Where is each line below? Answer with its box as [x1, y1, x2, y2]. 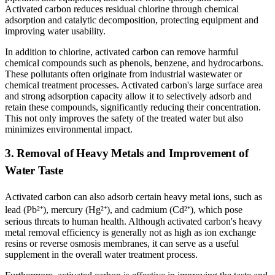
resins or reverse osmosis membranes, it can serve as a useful [5, 238, 239, 249]
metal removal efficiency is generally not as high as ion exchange [5, 227, 256, 238]
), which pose [190, 204, 242, 215]
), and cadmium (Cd [107, 204, 184, 215]
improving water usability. [5, 25, 106, 36]
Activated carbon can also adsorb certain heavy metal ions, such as [5, 191, 262, 202]
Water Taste [5, 163, 63, 177]
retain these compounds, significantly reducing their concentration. [5, 101, 261, 112]
